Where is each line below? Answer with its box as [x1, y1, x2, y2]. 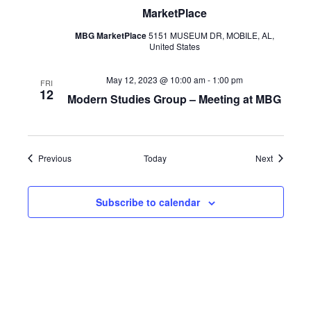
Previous [37, 152, 72, 165]
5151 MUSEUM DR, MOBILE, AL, [148, 29, 274, 42]
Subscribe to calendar [96, 195, 200, 210]
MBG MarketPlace [74, 29, 149, 42]
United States [149, 40, 200, 53]
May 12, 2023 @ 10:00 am [106, 74, 205, 86]
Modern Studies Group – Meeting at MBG [67, 91, 281, 108]
